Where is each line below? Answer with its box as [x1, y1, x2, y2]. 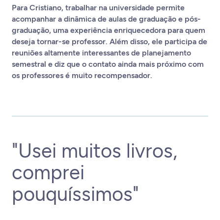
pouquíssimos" [12, 182, 139, 206]
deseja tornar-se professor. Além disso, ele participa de [12, 37, 207, 46]
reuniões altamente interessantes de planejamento [12, 48, 191, 57]
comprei [12, 161, 84, 184]
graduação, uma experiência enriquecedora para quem [12, 26, 205, 35]
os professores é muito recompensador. [12, 71, 154, 80]
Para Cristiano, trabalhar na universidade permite [12, 3, 185, 12]
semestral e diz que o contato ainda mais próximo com [12, 59, 204, 69]
